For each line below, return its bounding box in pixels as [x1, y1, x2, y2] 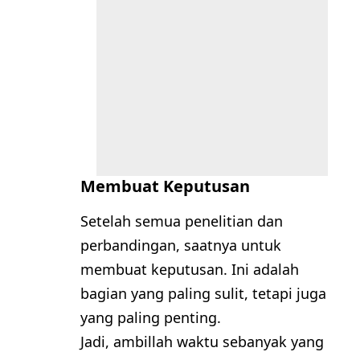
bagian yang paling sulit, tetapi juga [80, 283, 326, 303]
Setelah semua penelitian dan [80, 211, 283, 231]
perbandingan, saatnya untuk [80, 235, 281, 255]
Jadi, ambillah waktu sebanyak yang [80, 331, 324, 351]
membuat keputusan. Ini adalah [80, 259, 299, 279]
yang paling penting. [80, 307, 221, 327]
